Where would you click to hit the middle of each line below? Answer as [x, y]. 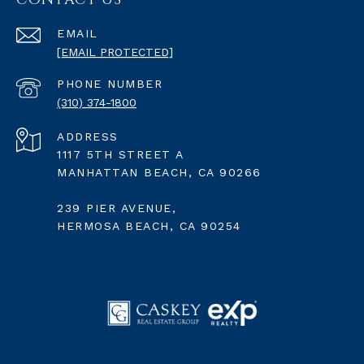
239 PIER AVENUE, [117, 208]
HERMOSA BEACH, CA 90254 [149, 225]
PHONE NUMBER [110, 83]
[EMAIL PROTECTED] [115, 52]
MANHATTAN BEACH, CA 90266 [159, 172]
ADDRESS [88, 136]
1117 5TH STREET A [121, 154]
